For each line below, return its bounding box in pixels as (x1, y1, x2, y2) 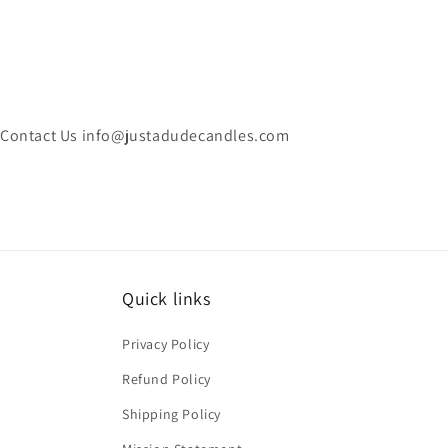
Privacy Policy (122, 335, 210, 353)
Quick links (122, 287, 211, 310)
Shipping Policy (122, 405, 221, 423)
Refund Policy (122, 370, 211, 388)
